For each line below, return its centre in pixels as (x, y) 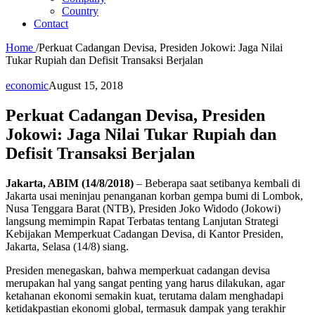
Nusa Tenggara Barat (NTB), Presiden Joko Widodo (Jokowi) (143, 208)
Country (80, 11)
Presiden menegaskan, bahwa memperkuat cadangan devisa (138, 270)
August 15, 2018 (86, 85)
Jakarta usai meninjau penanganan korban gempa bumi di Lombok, (154, 195)
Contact (51, 24)
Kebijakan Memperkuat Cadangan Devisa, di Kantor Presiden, (144, 233)
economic (27, 85)
